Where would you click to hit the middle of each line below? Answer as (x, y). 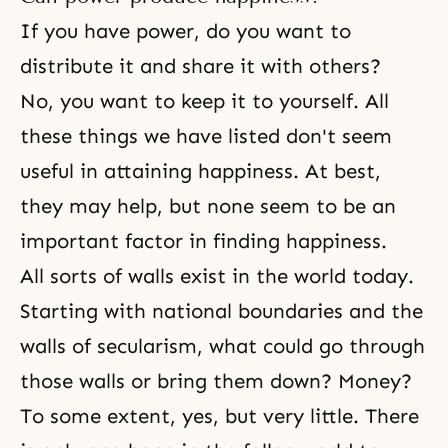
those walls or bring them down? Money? (216, 381)
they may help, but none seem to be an (208, 206)
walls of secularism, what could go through (222, 346)
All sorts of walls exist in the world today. (217, 276)
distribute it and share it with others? (200, 66)
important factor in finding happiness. (203, 241)
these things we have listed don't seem (206, 136)
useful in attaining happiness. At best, (200, 171)
